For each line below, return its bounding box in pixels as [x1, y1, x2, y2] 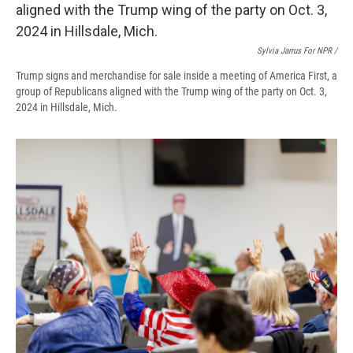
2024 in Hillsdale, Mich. [16, 101, 117, 114]
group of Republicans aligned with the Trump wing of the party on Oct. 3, [16, 85, 327, 98]
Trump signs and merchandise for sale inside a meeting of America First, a [16, 69, 337, 83]
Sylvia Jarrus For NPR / [257, 46, 337, 57]
